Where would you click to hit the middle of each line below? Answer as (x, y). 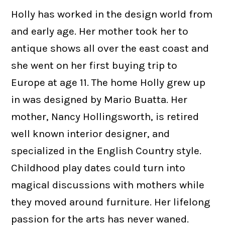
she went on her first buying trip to (94, 65)
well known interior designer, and (91, 133)
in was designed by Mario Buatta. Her (99, 99)
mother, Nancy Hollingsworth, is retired (105, 116)
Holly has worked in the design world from (112, 14)
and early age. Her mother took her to (100, 31)
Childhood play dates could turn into (98, 167)
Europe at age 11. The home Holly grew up (108, 82)
